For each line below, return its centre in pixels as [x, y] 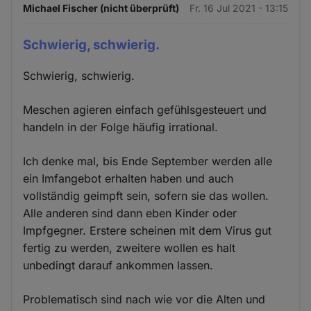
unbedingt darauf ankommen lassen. [118, 266]
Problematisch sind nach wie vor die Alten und [144, 300]
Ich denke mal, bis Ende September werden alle [148, 161]
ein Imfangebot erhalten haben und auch [128, 179]
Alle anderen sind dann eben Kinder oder [130, 213]
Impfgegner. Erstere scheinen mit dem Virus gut [148, 231]
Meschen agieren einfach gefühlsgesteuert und [145, 110]
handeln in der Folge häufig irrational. [121, 127]
